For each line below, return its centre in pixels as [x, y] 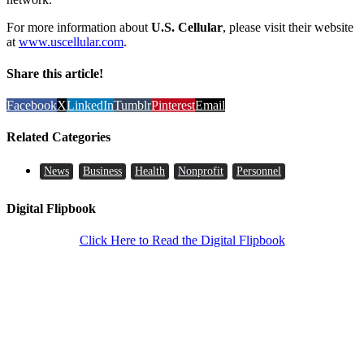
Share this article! [55, 73]
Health [150, 171]
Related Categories [58, 137]
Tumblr [132, 106]
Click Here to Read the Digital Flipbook [182, 240]
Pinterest [173, 106]
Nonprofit [201, 171]
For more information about [79, 27]
